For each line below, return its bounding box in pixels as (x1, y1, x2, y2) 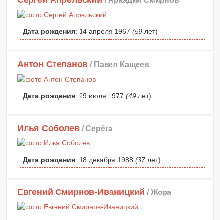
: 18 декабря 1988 (75, 155, 135, 164)
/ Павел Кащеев (90, 59, 149, 69)
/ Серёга (82, 123, 113, 133)
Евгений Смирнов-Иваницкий (17, 187, 145, 197)
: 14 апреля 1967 (75, 27, 132, 36)
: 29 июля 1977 (75, 91, 126, 100)
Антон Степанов (17, 59, 88, 69)
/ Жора (147, 187, 172, 196)
